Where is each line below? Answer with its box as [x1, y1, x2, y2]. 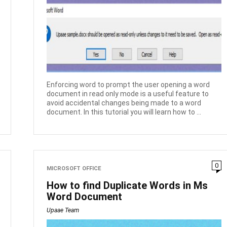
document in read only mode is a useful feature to [47, 89, 209, 98]
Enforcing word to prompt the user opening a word [47, 80, 210, 89]
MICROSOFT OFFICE [47, 165, 102, 172]
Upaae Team [47, 206, 80, 214]
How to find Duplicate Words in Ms [47, 179, 208, 192]
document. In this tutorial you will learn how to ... [47, 107, 202, 116]
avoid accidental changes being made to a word [47, 98, 202, 107]
